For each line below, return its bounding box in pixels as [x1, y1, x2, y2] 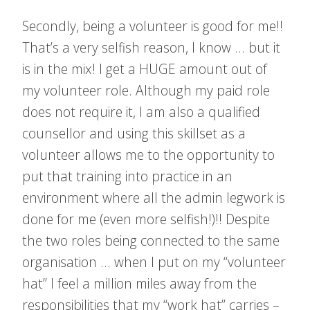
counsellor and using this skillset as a [22, 124, 246, 143]
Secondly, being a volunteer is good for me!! [22, 17, 283, 35]
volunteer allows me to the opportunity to [22, 145, 275, 164]
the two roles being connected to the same [22, 231, 280, 250]
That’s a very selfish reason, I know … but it [22, 38, 280, 57]
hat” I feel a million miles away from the [22, 274, 257, 293]
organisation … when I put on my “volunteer [22, 253, 286, 271]
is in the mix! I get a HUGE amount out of [22, 60, 267, 78]
